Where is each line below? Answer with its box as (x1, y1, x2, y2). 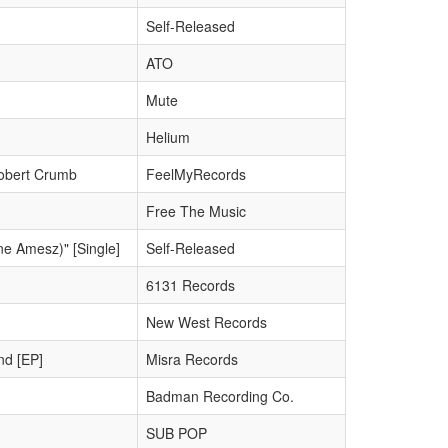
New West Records (146, 312, 267, 332)
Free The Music (146, 201, 246, 221)
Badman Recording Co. (146, 386, 294, 406)
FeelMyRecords (146, 164, 246, 184)
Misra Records (146, 349, 238, 369)
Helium (146, 127, 190, 147)
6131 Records (146, 275, 235, 295)
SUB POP (146, 423, 207, 443)
